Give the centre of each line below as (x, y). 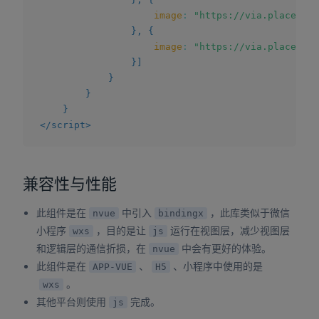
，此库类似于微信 (250, 213)
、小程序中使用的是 (218, 266)
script (68, 125)
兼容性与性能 (70, 183)
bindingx (181, 214)
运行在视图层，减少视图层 (230, 230)
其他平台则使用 (72, 302)
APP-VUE (113, 267)
